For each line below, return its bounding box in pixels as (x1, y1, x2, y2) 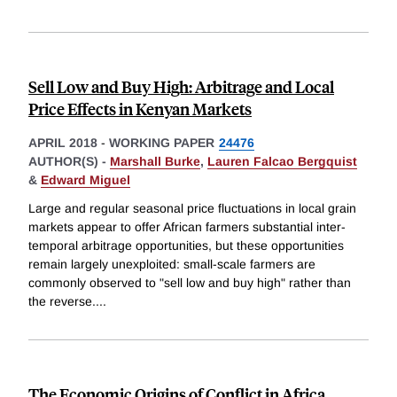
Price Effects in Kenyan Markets (28, 97, 252, 121)
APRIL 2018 (28, 136, 97, 151)
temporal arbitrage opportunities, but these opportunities (28, 238, 344, 253)
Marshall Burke (110, 154, 200, 169)
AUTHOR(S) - (28, 154, 110, 169)
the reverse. (28, 294, 96, 309)
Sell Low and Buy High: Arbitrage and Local (28, 75, 334, 98)
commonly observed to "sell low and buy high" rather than (28, 276, 351, 291)
